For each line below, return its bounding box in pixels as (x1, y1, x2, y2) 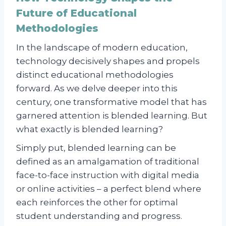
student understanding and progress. (16, 210, 182, 221)
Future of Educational (16, 7, 137, 19)
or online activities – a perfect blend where (16, 183, 201, 194)
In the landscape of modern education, (16, 42, 188, 52)
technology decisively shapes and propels (16, 55, 200, 66)
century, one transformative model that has (16, 96, 207, 107)
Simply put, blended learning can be (16, 142, 176, 153)
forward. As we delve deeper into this (16, 83, 178, 93)
